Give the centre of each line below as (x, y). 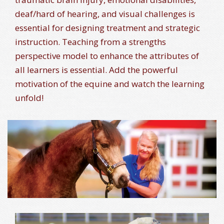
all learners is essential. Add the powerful (96, 69)
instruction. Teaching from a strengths (90, 41)
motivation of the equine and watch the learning (110, 83)
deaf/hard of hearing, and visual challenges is (105, 13)
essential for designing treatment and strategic (107, 27)
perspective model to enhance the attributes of (107, 55)
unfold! (29, 97)
